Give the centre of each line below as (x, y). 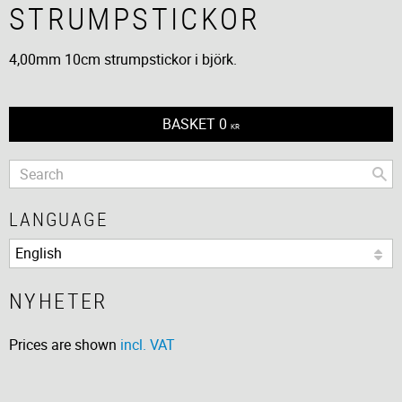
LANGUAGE (58, 219)
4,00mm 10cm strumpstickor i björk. (123, 60)
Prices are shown (65, 345)
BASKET (189, 124)
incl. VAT (148, 345)
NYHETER (58, 301)
